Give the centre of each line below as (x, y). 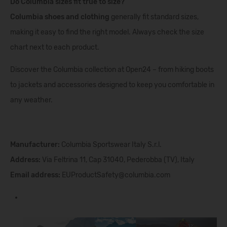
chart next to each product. (55, 47)
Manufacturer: (35, 145)
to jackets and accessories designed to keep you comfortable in (112, 85)
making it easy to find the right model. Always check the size (107, 32)
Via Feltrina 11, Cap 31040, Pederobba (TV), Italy (118, 160)
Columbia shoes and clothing (60, 17)
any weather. (31, 100)
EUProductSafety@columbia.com (115, 175)
